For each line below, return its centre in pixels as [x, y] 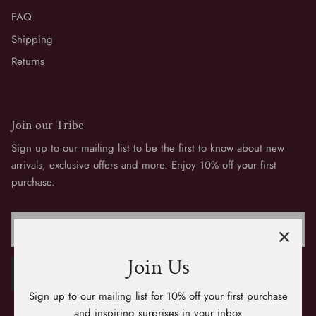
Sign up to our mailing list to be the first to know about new [148, 148]
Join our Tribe [48, 125]
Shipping [32, 39]
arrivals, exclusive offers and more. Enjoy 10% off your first [144, 165]
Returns [28, 62]
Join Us [158, 268]
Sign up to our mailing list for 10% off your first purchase [158, 297]
